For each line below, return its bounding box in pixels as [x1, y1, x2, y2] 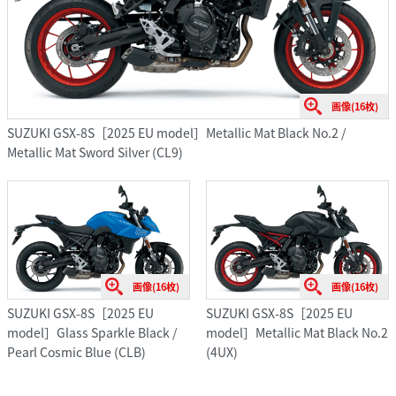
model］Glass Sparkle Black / [7, 323, 177, 341]
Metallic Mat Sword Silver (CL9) [7, 143, 183, 162]
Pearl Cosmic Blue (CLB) [7, 342, 146, 361]
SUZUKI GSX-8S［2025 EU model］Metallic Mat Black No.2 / [7, 124, 346, 142]
